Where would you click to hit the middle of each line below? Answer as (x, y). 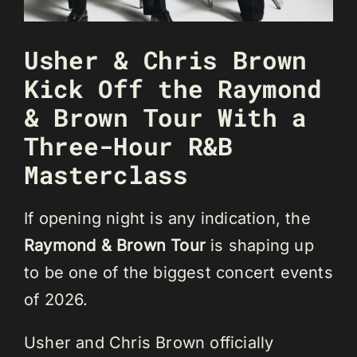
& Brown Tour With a (166, 117)
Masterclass (106, 174)
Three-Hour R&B (128, 145)
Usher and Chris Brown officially (149, 343)
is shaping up (260, 246)
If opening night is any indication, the (167, 219)
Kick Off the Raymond (173, 88)
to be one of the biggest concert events (178, 273)
